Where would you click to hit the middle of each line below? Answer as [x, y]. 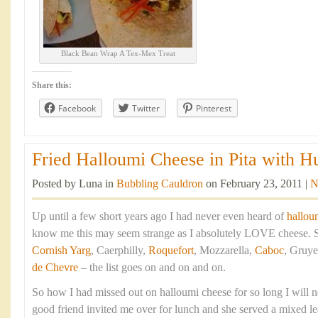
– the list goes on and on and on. [152, 268]
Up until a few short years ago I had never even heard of [159, 216]
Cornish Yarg [61, 251]
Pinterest [214, 108]
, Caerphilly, [120, 251]
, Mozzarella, [224, 251]
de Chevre [55, 268]
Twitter [146, 108]
